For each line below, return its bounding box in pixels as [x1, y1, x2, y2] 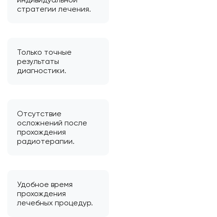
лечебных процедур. [17, 198, 93, 207]
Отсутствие [17, 108, 62, 118]
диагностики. [17, 65, 66, 75]
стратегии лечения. [17, 4, 91, 14]
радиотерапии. [17, 136, 75, 146]
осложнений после [17, 118, 87, 127]
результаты [17, 56, 59, 66]
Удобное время [17, 179, 73, 189]
